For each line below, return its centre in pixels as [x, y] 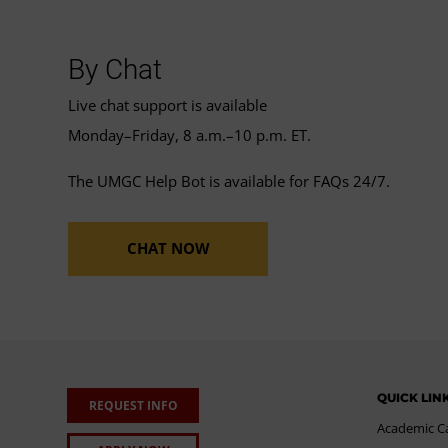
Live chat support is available [167, 104]
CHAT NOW [168, 247]
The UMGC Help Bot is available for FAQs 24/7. [229, 180]
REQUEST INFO [133, 405]
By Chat [115, 69]
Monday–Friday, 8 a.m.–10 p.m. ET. [189, 134]
